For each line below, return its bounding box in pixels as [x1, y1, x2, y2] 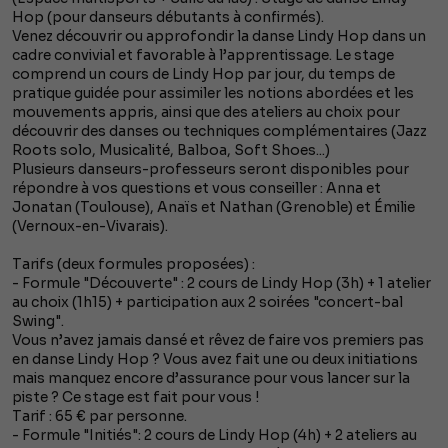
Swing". [12, 312, 64, 331]
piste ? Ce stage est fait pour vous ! [12, 388, 259, 407]
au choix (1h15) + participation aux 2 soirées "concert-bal [12, 293, 403, 312]
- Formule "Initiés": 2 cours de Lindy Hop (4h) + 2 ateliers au [12, 426, 417, 445]
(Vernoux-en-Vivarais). [12, 217, 168, 236]
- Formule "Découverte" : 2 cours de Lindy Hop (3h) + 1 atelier [12, 274, 431, 293]
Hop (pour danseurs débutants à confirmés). [12, 8, 324, 27]
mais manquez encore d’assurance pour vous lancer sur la [12, 369, 410, 388]
